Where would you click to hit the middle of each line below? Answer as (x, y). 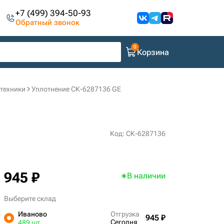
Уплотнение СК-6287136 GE (76, 89)
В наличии (146, 176)
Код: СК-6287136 (137, 133)
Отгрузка (125, 214)
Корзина (153, 52)
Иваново (32, 214)
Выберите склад (30, 198)
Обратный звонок (48, 22)
